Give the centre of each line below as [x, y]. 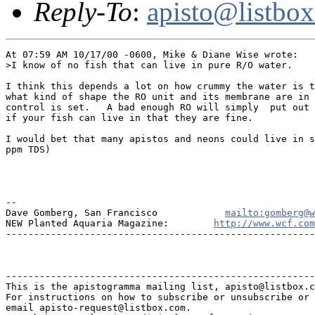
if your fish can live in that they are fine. [129, 117]
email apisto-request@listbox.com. [98, 307]
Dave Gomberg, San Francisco [115, 212]
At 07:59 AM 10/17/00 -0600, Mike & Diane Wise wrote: [152, 54]
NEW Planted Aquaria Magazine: [110, 223]
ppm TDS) [28, 149]
